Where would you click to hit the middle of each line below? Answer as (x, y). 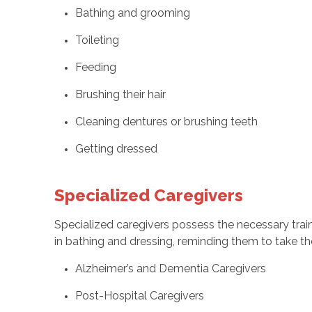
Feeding (95, 68)
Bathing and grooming (132, 13)
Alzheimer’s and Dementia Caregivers (170, 269)
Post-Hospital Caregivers (139, 296)
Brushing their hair (120, 95)
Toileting (97, 40)
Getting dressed (116, 149)
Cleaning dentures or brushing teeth (166, 122)
